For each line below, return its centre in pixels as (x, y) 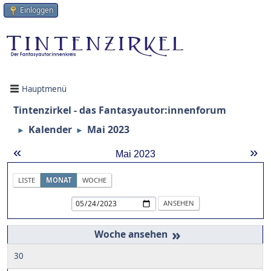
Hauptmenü (44, 89)
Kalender (50, 130)
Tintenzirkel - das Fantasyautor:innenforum (120, 110)
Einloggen (37, 10)
